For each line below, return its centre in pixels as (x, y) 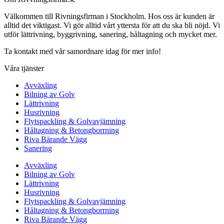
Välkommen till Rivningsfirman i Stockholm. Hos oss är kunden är (109, 16)
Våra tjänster (24, 68)
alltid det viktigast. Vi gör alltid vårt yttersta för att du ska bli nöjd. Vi (112, 25)
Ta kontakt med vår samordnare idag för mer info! (82, 51)
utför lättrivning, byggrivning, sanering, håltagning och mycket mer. (110, 34)
